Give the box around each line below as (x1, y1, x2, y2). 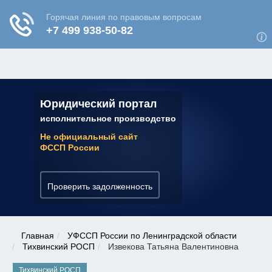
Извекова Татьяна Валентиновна (106, 242, 239, 251)
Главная (21, 231, 54, 240)
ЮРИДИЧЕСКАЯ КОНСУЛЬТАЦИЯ (9, 3, 172, 13)
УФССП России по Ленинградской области (67, 231, 237, 240)
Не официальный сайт (40, 131, 138, 141)
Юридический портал (40, 97, 157, 110)
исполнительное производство (40, 113, 176, 123)
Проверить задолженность (47, 181, 152, 191)
